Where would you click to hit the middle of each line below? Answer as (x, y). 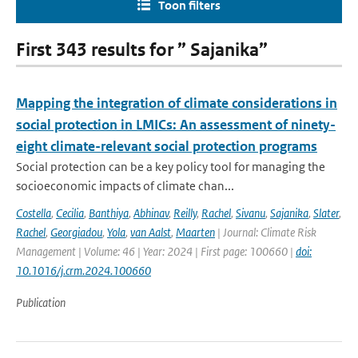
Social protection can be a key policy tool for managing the (171, 167)
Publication (41, 302)
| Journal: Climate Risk (266, 232)
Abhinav (151, 213)
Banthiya (109, 213)
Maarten (195, 232)
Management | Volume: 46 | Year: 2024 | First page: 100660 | (156, 251)
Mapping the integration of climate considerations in (177, 103)
